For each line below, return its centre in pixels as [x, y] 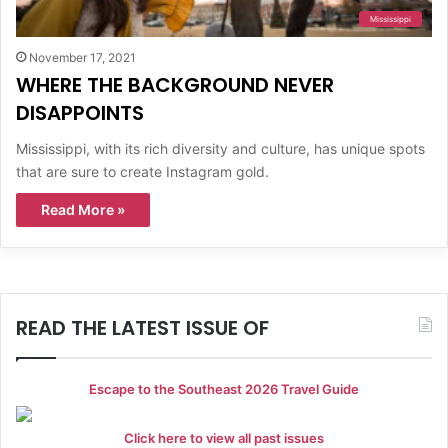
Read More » [83, 209]
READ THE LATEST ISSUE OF [142, 327]
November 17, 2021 [82, 57]
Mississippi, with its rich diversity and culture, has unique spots [220, 148]
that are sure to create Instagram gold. [142, 171]
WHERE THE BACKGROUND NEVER [175, 84]
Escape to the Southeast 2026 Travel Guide [224, 388]
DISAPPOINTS [80, 112]
